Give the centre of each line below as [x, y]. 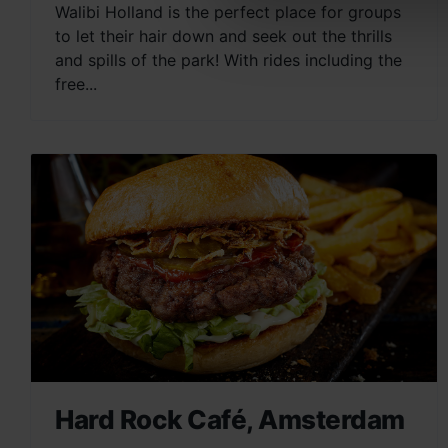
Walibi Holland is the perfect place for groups [228, 12]
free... [76, 84]
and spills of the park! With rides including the [228, 60]
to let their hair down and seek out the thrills [223, 36]
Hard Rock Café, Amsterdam [230, 420]
